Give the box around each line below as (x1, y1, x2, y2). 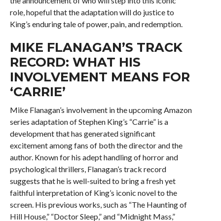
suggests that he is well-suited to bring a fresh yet (9, 176, 176, 185)
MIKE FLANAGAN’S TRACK (9, 39, 183, 55)
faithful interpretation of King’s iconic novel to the (9, 188, 177, 197)
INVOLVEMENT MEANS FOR (9, 69, 190, 84)
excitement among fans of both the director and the (9, 141, 183, 150)
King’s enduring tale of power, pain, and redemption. (9, 19, 183, 29)
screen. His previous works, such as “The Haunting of (9, 200, 187, 209)
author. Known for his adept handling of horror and (9, 152, 178, 162)
